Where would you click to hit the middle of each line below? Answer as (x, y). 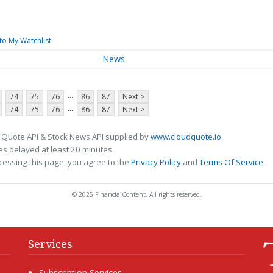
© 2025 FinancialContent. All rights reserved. (136, 194)
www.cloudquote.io (186, 136)
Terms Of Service (231, 162)
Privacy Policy (156, 162)
